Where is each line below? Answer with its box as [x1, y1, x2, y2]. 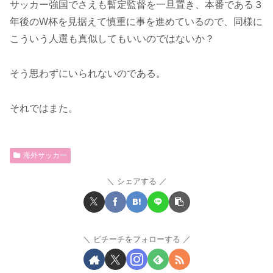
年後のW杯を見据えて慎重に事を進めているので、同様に [10, 16, 263, 27]
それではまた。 [10, 102, 78, 113]
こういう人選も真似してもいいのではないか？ [10, 34, 214, 44]
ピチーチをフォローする [93, 234, 180, 244]
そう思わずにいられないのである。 [10, 68, 166, 79]
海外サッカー [23, 151, 67, 160]
